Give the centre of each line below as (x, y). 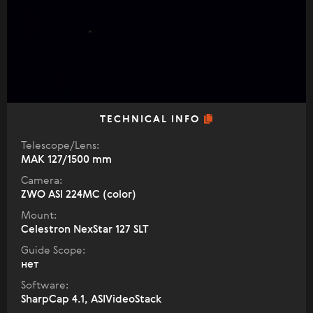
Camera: (42, 181)
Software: (45, 285)
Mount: (39, 216)
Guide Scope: (53, 250)
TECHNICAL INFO (152, 119)
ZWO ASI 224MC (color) (79, 195)
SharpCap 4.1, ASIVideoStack (92, 299)
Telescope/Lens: (60, 146)
